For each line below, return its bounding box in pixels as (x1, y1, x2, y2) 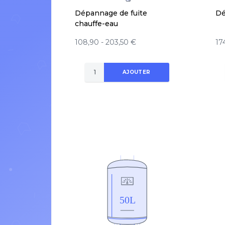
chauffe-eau (75, 19, 118, 28)
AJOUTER (122, 69, 151, 76)
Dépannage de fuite (75, 8, 147, 18)
